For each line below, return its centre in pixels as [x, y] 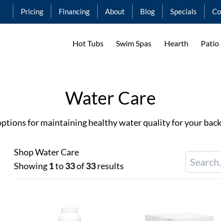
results [110, 166]
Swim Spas [134, 43]
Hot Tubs [88, 43]
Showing [31, 166]
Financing [74, 11]
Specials [183, 11]
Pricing [32, 11]
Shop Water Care [46, 152]
